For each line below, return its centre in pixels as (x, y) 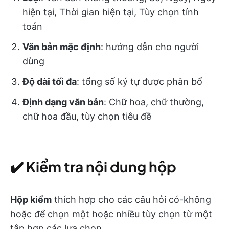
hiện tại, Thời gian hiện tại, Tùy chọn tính (111, 12)
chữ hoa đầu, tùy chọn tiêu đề (87, 116)
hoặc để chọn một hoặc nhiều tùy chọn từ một (111, 214)
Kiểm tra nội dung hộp (101, 166)
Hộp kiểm (31, 199)
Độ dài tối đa (50, 81)
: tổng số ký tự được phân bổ (140, 81)
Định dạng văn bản (63, 102)
